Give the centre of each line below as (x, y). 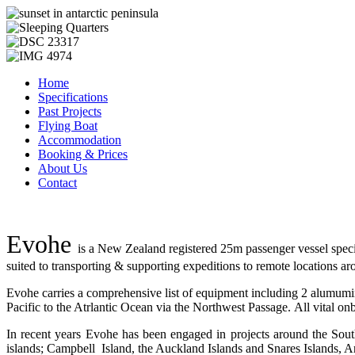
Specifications (73, 97)
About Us (63, 168)
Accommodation (80, 140)
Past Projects (70, 111)
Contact (57, 183)
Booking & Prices (83, 154)
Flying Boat (68, 126)
